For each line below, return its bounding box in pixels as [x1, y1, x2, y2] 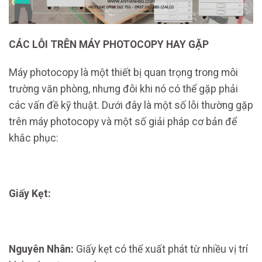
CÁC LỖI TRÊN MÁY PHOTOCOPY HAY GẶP [9, 38, 209, 50]
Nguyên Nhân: [9, 243, 74, 255]
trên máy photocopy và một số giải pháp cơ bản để [9, 116, 237, 128]
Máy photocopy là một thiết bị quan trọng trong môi [9, 67, 238, 79]
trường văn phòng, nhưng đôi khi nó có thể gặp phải [9, 83, 238, 95]
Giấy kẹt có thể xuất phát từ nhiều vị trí [74, 243, 248, 255]
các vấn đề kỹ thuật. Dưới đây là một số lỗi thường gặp [9, 99, 253, 112]
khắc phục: [9, 132, 58, 144]
